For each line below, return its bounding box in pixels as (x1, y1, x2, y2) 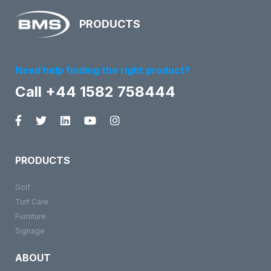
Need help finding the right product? (15, 64, 190, 76)
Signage (15, 226, 45, 235)
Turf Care (15, 197, 48, 206)
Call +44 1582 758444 (15, 82, 175, 100)
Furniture (15, 211, 46, 221)
